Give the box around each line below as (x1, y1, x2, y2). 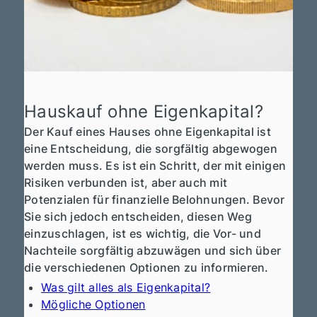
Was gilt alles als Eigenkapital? (41, 280, 211, 295)
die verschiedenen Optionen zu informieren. (24, 260, 269, 275)
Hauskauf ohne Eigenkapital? (24, 101, 263, 122)
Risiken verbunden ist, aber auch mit (24, 175, 228, 190)
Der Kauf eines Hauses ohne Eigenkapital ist (24, 125, 271, 139)
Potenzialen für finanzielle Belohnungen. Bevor (24, 192, 285, 207)
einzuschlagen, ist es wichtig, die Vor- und (24, 226, 261, 241)
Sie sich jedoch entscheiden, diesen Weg (24, 209, 252, 224)
